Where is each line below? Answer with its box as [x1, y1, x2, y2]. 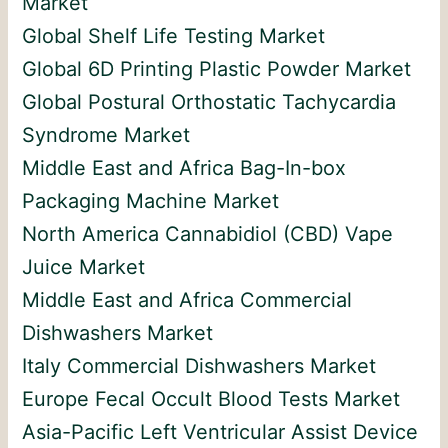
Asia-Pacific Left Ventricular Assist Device [22, 419, 419, 444]
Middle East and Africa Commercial [22, 287, 353, 312]
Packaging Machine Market [22, 188, 280, 213]
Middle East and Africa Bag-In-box [22, 155, 347, 180]
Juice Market [22, 254, 146, 279]
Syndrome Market [22, 122, 191, 147]
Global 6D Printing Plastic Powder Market [22, 56, 412, 81]
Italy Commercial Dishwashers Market [22, 353, 377, 378]
